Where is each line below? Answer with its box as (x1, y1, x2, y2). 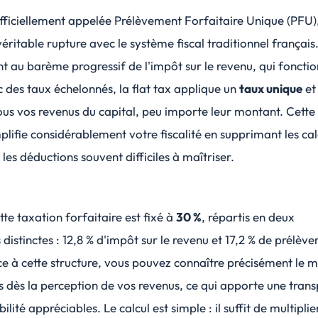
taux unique (239, 80, 302, 96)
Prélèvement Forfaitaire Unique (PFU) (114, 12, 317, 28)
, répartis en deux (202, 209, 295, 225)
